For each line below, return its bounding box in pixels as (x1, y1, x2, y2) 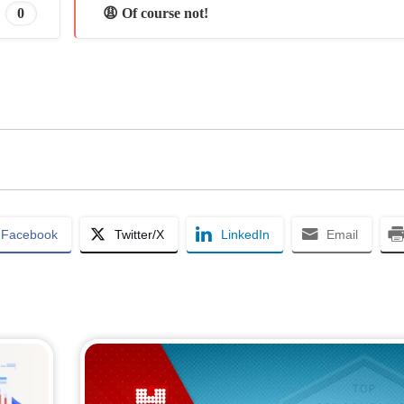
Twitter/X (115, 226, 164, 242)
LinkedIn (221, 226, 270, 242)
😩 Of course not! (102, 5, 208, 21)
